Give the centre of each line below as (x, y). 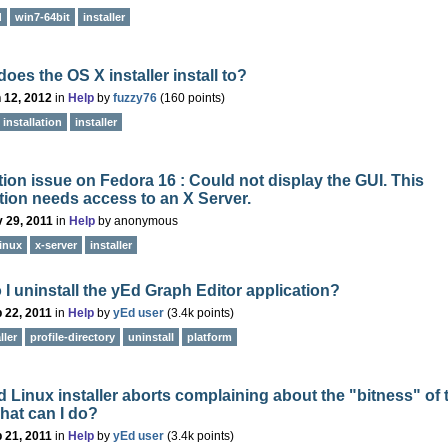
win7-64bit (42, 17)
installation (32, 122)
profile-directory (72, 337)
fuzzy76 (135, 98)
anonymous (146, 221)
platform (209, 337)
